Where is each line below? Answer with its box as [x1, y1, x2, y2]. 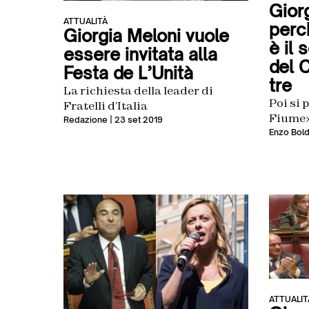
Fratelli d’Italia [63, 99, 148, 113]
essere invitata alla [63, 44, 217, 66]
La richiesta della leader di [63, 83, 213, 98]
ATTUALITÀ [63, 16, 108, 27]
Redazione [63, 114, 108, 126]
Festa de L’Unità [63, 63, 193, 84]
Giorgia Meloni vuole [63, 26, 229, 47]
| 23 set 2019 [108, 114, 163, 126]
